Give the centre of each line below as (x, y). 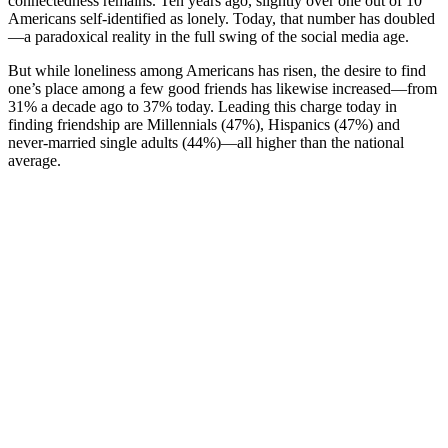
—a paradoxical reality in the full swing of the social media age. (208, 37)
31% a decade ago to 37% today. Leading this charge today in (202, 107)
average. (34, 161)
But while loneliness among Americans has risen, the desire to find (217, 71)
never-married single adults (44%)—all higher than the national (206, 143)
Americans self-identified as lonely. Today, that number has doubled (221, 19)
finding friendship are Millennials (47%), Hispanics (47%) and (204, 125)
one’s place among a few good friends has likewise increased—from (222, 89)
